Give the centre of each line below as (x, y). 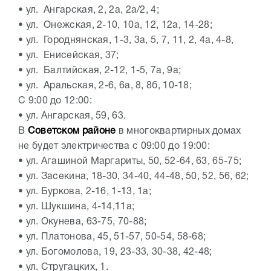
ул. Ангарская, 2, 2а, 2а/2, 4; (92, 11)
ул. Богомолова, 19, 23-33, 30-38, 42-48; (119, 253)
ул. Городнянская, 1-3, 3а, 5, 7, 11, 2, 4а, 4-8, (130, 41)
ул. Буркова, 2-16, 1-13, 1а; (89, 192)
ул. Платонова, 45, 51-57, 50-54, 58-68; (116, 237)
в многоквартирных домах (180, 132)
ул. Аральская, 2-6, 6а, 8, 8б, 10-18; (109, 86)
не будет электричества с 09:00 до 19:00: (114, 147)
